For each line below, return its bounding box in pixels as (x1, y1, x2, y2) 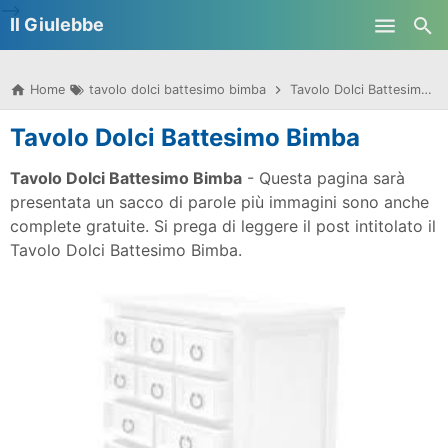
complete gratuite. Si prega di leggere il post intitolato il (10, 216, 436, 236)
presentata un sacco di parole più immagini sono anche (10, 192, 429, 212)
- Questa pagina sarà (242, 168, 405, 188)
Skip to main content (145, 15, 303, 35)
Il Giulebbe (10, 14, 104, 35)
